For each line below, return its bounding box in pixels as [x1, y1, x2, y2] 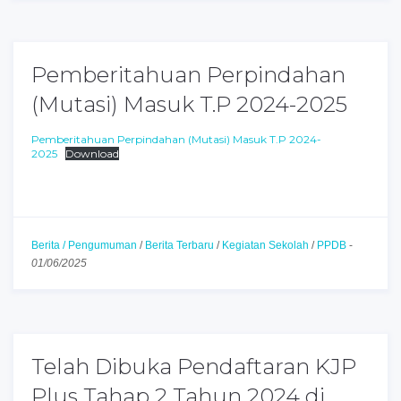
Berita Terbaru [145, 239, 214, 252]
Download [65, 147, 119, 160]
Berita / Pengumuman [31, 239, 137, 252]
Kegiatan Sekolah [222, 239, 309, 252]
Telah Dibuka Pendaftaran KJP [31, 354, 356, 380]
